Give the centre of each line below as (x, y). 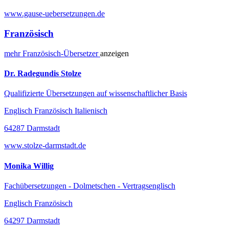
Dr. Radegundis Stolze (43, 74)
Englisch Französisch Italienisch (56, 111)
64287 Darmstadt (32, 128)
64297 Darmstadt (32, 220)
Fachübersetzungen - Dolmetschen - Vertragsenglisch (90, 186)
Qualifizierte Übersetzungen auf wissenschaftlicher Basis (96, 94)
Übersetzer (82, 53)
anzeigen (114, 53)
